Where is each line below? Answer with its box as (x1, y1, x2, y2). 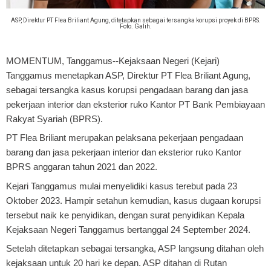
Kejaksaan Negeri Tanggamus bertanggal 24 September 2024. (6, 224, 250, 235)
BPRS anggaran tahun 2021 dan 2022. (6, 162, 157, 172)
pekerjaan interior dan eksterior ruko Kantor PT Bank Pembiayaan (6, 99, 265, 109)
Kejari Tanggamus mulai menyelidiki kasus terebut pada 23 (6, 180, 237, 191)
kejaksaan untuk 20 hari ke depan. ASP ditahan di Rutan (6, 258, 227, 269)
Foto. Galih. (119, 22, 152, 30)
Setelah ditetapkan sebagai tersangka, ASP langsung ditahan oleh (6, 243, 264, 254)
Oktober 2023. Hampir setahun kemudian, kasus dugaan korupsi (6, 195, 261, 206)
